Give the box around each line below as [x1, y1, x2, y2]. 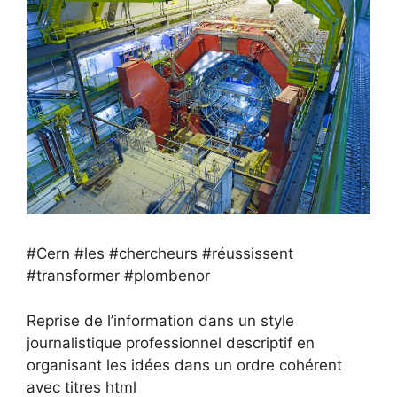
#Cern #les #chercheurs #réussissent [27, 245, 293, 262]
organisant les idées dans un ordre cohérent [27, 355, 342, 374]
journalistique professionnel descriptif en [27, 333, 315, 352]
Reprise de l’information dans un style [27, 311, 294, 330]
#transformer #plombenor [27, 267, 210, 284]
